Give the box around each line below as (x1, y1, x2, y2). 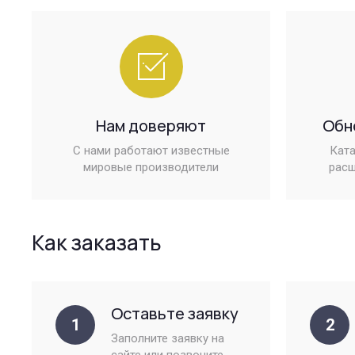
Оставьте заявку (111, 303, 239, 325)
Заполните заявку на (111, 331, 224, 346)
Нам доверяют (96, 115, 206, 137)
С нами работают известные (72, 143, 230, 158)
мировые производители (83, 160, 219, 175)
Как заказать (32, 228, 162, 258)
